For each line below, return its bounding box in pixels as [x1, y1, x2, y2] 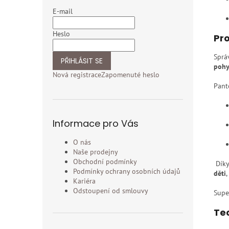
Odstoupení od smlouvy [73, 186, 148, 195]
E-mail [53, 7, 73, 16]
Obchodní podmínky [73, 157, 137, 166]
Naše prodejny [73, 147, 118, 156]
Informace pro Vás [53, 117, 139, 130]
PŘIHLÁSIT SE [61, 56, 103, 66]
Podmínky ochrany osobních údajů [73, 167, 180, 176]
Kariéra [73, 176, 96, 186]
